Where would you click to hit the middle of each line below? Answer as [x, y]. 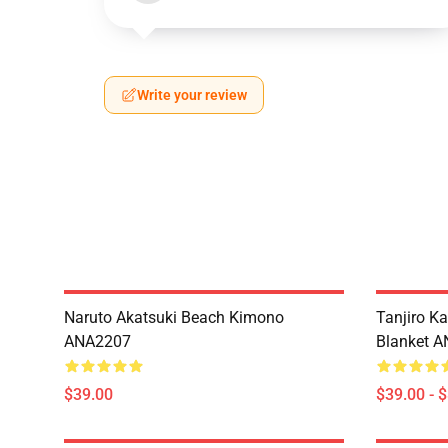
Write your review [192, 95]
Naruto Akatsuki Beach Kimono [174, 317]
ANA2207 [97, 341]
